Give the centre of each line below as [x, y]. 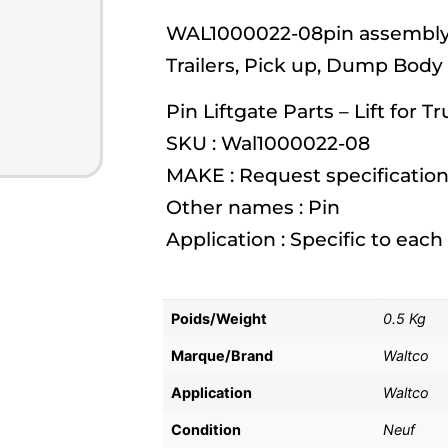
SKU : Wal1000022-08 [268, 144]
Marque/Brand [222, 355]
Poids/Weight [219, 318]
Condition [206, 429]
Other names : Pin [253, 208]
